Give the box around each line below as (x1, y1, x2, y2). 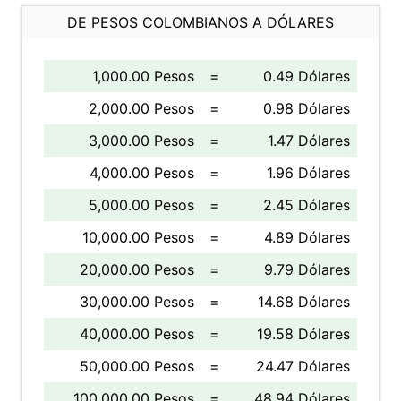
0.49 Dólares (263, 67, 350, 85)
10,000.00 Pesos (82, 228, 194, 246)
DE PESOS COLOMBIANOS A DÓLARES (67, 13, 334, 31)
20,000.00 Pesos (80, 260, 194, 278)
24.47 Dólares (256, 357, 350, 375)
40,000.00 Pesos (80, 325, 194, 343)
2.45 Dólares (263, 196, 350, 214)
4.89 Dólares (264, 228, 350, 246)
